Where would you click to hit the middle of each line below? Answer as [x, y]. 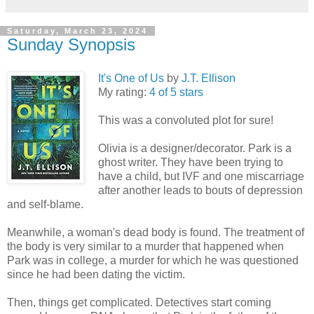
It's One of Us [131, 78]
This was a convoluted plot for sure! [186, 121]
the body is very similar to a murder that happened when [145, 247]
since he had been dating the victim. [96, 275]
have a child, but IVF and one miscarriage [201, 177]
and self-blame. [45, 205]
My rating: [124, 93]
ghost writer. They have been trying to [191, 163]
